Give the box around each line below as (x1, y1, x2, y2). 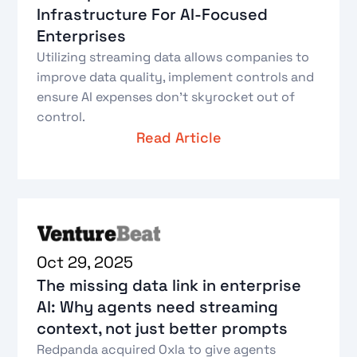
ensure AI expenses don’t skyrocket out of (37, 88, 296, 105)
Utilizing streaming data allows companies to (37, 48, 310, 65)
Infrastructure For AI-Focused (37, 3, 269, 25)
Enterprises (37, 25, 127, 46)
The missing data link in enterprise (37, 275, 302, 296)
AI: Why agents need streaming (37, 296, 279, 318)
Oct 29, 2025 (37, 252, 134, 273)
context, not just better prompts (37, 318, 288, 339)
